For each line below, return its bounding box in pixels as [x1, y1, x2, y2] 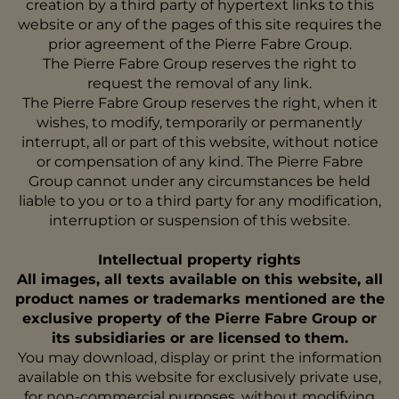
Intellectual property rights [98, 251, 301, 268]
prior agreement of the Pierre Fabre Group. [47, 36, 352, 53]
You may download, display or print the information [17, 349, 382, 366]
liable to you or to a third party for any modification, [18, 192, 381, 209]
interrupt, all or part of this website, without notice [20, 134, 379, 151]
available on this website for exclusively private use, [18, 369, 381, 386]
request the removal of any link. [87, 75, 312, 92]
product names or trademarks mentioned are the [14, 290, 385, 307]
